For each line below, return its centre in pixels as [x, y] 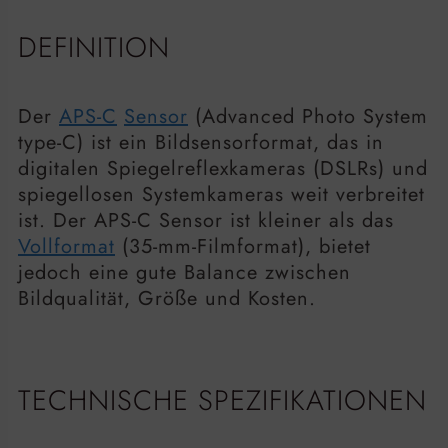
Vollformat [66, 246]
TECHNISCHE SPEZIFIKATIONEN [222, 401]
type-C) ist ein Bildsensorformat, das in [201, 142]
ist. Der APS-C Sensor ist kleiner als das [206, 220]
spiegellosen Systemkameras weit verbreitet [221, 194]
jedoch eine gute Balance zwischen [184, 272]
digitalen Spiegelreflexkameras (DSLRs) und [223, 168]
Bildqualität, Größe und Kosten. [167, 298]
